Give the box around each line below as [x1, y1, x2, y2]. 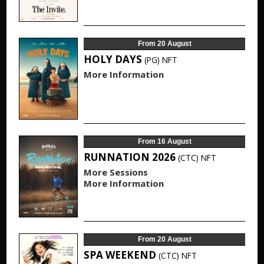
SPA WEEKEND [83, 248, 159, 262]
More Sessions [83, 166, 148, 178]
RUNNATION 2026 [83, 150, 178, 164]
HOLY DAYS [83, 52, 144, 66]
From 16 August [137, 137, 192, 146]
